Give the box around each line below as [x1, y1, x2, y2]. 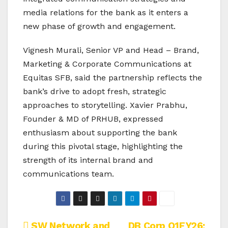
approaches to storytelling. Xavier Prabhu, [23, 100, 187, 110]
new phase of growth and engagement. [23, 21, 176, 32]
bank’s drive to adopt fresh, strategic [23, 87, 166, 97]
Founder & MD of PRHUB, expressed [23, 114, 163, 124]
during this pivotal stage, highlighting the [23, 141, 183, 152]
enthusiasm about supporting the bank [23, 128, 177, 138]
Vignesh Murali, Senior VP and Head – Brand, [23, 45, 199, 55]
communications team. [23, 169, 114, 179]
